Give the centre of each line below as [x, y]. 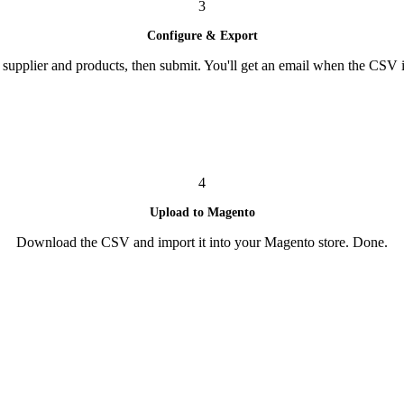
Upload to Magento [202, 212]
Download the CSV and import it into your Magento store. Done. [202, 242]
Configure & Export [202, 35]
